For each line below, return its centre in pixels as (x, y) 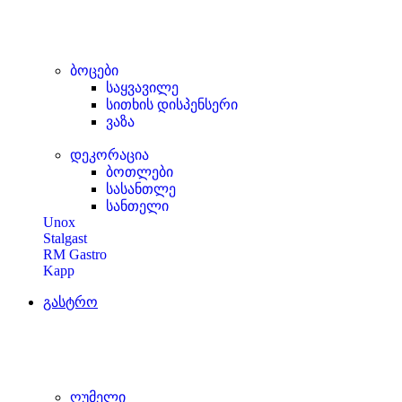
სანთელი (137, 206)
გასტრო (70, 302)
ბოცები (94, 70)
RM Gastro (75, 254)
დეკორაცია (109, 155)
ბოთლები (140, 172)
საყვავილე (142, 87)
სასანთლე (141, 189)
